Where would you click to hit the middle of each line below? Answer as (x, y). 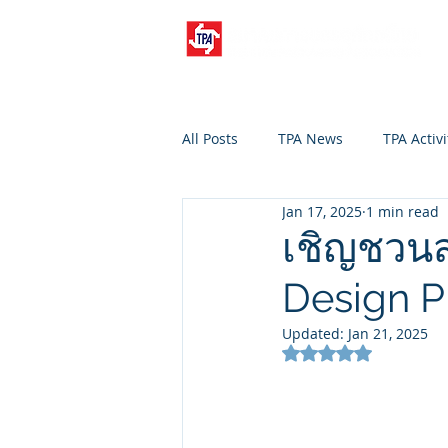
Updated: (315, 333)
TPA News (310, 138)
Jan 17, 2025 (322, 211)
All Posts (210, 138)
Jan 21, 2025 (388, 333)
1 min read (402, 211)
